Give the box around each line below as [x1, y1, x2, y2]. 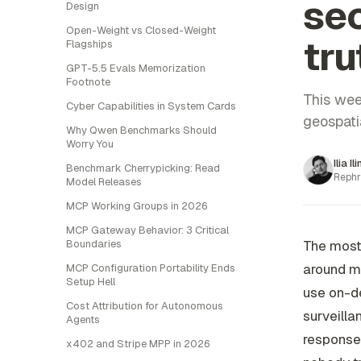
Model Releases [66, 175, 142, 189]
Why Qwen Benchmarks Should [66, 123, 217, 137]
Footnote [66, 75, 110, 89]
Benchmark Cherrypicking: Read [66, 161, 220, 175]
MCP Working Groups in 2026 [66, 199, 208, 213]
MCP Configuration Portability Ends [66, 261, 235, 275]
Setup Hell [66, 275, 115, 288]
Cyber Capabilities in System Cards [66, 99, 236, 113]
